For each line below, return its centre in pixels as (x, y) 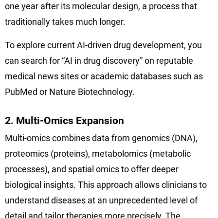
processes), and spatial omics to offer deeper (92, 169)
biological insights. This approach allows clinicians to (106, 184)
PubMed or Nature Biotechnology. (70, 91)
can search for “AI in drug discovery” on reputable (99, 60)
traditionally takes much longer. (65, 21)
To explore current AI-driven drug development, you (103, 45)
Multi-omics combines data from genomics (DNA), (101, 138)
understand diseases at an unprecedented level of (101, 200)
